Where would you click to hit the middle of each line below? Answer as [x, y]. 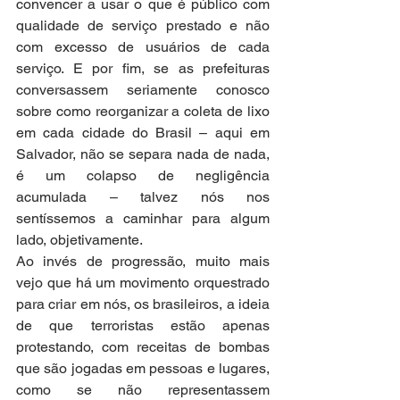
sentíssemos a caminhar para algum [143, 219]
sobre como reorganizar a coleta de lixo [143, 112]
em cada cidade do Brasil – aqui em [143, 133]
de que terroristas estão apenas [143, 326]
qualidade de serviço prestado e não [143, 26]
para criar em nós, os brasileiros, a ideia [143, 304]
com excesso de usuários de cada [143, 47]
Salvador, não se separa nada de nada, [143, 154]
